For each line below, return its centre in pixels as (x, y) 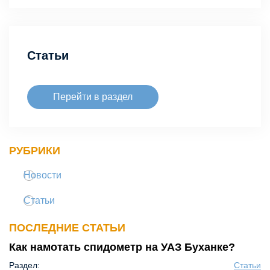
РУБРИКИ (35, 150)
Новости (42, 175)
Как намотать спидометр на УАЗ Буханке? (122, 247)
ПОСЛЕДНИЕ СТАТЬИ (67, 228)
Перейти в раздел (93, 96)
